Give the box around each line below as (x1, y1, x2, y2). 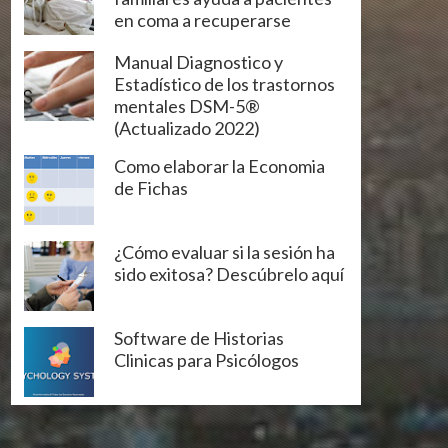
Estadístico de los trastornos (114, 72, 335, 95)
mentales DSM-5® (114, 94, 260, 117)
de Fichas (114, 176, 188, 199)
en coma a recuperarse (114, 8, 291, 31)
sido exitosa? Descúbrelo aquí (114, 262, 344, 285)
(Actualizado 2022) (114, 116, 260, 139)
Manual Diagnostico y (114, 50, 283, 73)
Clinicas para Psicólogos (114, 348, 299, 371)
